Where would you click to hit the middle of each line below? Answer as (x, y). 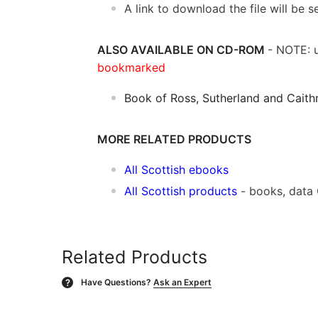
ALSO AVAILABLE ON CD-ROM (182, 49)
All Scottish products (181, 191)
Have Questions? (116, 282)
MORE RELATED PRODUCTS (174, 139)
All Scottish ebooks (176, 169)
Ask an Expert (182, 282)
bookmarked (131, 67)
